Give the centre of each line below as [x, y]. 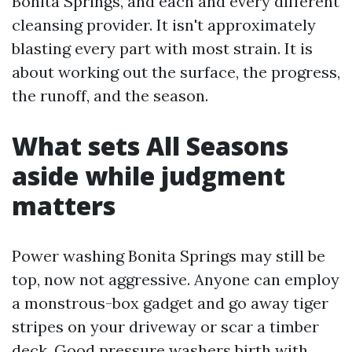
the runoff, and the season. [110, 95]
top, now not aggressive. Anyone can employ [176, 279]
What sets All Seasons [150, 146]
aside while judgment [148, 176]
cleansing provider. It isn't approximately [164, 25]
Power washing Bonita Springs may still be [169, 256]
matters [64, 205]
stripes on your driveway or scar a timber [165, 326]
